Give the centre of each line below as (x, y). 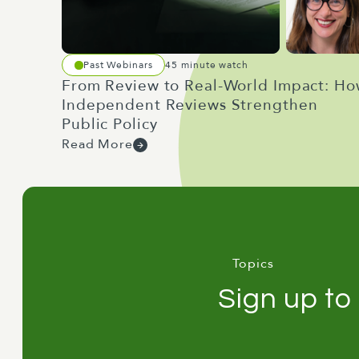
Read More (97, 144)
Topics (253, 264)
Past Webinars (118, 65)
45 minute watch (207, 65)
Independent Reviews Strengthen (190, 105)
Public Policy (110, 124)
